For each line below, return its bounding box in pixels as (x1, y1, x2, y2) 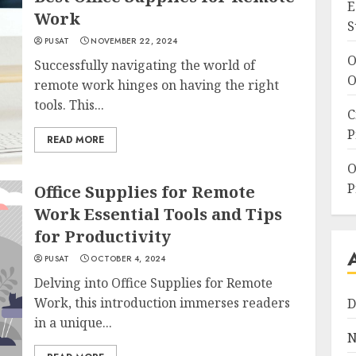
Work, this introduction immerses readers (34, 294, 291, 311)
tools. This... (34, 96, 105, 114)
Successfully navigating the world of (34, 56, 256, 74)
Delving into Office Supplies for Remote (34, 274, 273, 292)
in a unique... (34, 314, 113, 331)
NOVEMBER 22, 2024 (91, 35, 178, 47)
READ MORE (47, 133, 105, 147)
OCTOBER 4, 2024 (91, 253, 166, 265)
